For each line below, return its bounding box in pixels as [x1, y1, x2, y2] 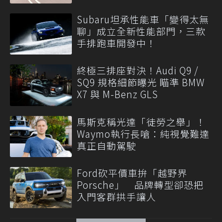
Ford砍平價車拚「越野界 [77, 166, 187, 179]
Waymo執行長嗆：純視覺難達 [77, 126, 210, 140]
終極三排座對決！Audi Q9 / [77, 63, 198, 77]
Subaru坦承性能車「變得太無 [77, 12, 209, 26]
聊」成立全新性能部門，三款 [77, 24, 206, 38]
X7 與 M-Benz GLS [77, 87, 158, 101]
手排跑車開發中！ [77, 36, 156, 50]
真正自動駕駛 [77, 138, 136, 152]
